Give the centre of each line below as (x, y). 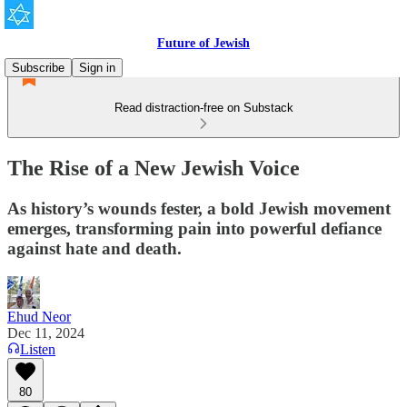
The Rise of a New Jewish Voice (154, 168)
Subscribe (38, 68)
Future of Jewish (203, 43)
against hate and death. (94, 248)
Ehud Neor (39, 316)
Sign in (97, 68)
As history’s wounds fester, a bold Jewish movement (199, 208)
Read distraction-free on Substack (203, 108)
